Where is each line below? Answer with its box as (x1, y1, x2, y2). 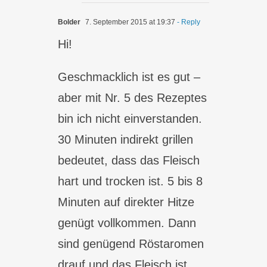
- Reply (175, 18, 201, 26)
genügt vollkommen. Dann (58, 216, 197, 229)
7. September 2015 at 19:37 (83, 18, 176, 26)
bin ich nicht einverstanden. (58, 112, 203, 125)
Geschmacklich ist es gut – (58, 70, 201, 83)
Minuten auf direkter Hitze (58, 195, 195, 209)
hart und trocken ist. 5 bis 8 (58, 175, 203, 188)
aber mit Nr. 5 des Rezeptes (58, 91, 207, 104)
